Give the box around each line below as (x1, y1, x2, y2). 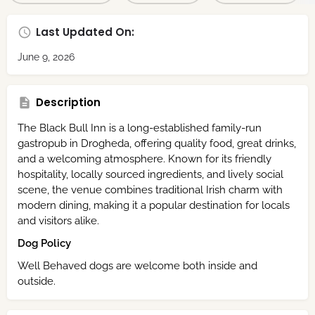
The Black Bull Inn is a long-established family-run (18, 121, 262, 134)
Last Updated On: (36, 24, 134, 39)
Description (36, 94, 101, 110)
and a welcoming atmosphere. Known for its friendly (18, 152, 271, 165)
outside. (18, 274, 56, 288)
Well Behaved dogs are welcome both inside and (18, 259, 257, 272)
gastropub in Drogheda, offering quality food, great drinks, (18, 136, 296, 150)
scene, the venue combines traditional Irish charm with (18, 183, 283, 196)
